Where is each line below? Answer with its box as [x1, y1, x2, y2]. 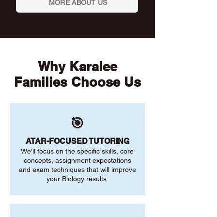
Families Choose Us [14, 74, 141, 90]
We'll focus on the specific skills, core [21, 147, 134, 155]
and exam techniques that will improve [18, 166, 136, 173]
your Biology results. [46, 175, 108, 183]
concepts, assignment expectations [23, 156, 131, 164]
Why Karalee [37, 59, 117, 74]
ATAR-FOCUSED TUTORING [25, 137, 129, 146]
